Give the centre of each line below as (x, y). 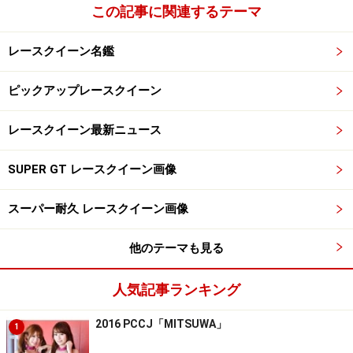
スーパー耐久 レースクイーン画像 (98, 209)
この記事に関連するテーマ (176, 12)
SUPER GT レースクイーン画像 (92, 170)
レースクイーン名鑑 (61, 52)
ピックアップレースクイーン (85, 91)
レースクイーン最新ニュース (85, 130)
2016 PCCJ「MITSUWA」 (161, 324)
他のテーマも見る (176, 249)
